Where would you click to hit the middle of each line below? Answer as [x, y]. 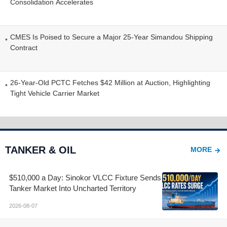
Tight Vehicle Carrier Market [55, 93]
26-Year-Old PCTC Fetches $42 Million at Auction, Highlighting [110, 82]
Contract [24, 47]
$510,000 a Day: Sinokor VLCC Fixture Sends [85, 177]
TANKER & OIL [41, 150]
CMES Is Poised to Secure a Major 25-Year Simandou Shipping [111, 37]
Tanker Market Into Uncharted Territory [73, 188]
